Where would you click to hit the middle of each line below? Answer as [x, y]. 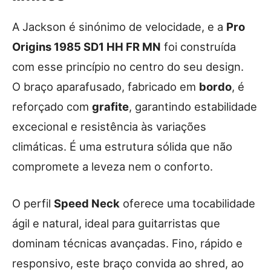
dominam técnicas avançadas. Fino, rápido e [127, 243]
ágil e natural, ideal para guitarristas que [116, 224]
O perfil [33, 204]
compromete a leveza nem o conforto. [113, 167]
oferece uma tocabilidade [188, 204]
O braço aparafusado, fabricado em [106, 87]
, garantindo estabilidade [193, 107]
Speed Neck [87, 204]
